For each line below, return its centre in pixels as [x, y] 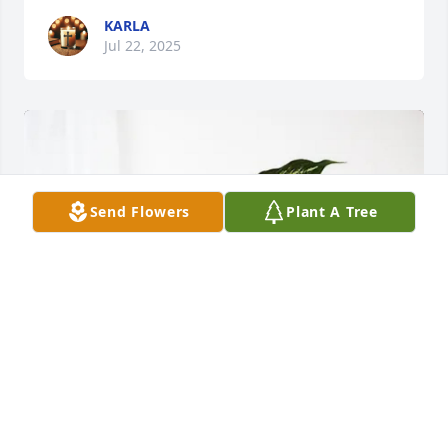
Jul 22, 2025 [142, 46]
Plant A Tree [332, 211]
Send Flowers [140, 211]
